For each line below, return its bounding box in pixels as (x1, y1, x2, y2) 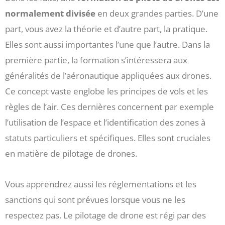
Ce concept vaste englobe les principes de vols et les (5, 85, 208, 97)
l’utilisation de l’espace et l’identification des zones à (5, 117, 205, 129)
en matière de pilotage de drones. (5, 148, 137, 160)
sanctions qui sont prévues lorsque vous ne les (5, 193, 185, 205)
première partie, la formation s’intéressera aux (5, 54, 187, 66)
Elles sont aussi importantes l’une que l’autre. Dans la (5, 39, 210, 51)
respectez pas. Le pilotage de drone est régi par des (5, 209, 206, 221)
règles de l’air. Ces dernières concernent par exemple (5, 101, 214, 113)
